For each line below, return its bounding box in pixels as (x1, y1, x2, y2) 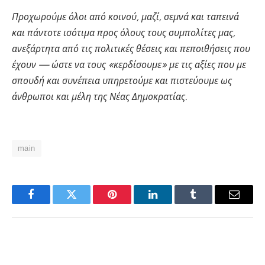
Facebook (30, 198, 72, 209)
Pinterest (111, 198, 149, 209)
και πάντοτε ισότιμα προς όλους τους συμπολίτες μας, (12, 27, 235, 39)
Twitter (70, 198, 102, 209)
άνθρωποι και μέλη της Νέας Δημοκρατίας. (12, 91, 187, 103)
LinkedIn (151, 198, 191, 209)
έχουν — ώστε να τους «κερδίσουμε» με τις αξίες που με (12, 59, 246, 71)
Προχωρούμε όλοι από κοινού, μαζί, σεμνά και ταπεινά (12, 11, 239, 23)
